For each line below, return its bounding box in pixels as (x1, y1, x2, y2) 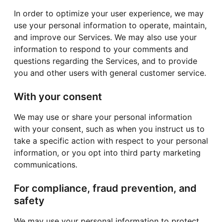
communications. (14, 159, 77, 169)
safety (14, 194, 45, 207)
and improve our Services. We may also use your (14, 32, 197, 42)
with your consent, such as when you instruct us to (14, 123, 205, 134)
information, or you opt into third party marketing (14, 147, 201, 158)
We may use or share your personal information (14, 111, 192, 122)
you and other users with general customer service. (14, 67, 206, 78)
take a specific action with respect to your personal (14, 135, 208, 146)
